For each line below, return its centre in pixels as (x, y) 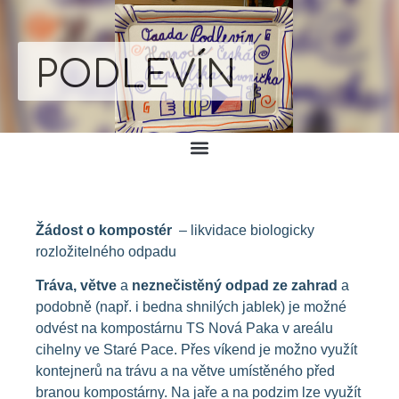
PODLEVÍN (136, 75)
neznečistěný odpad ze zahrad (235, 286)
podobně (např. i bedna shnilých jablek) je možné (191, 307)
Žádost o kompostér (104, 230)
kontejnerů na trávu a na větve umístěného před (185, 371)
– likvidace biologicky (243, 230)
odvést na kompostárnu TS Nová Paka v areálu (184, 329)
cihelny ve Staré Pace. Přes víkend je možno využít (196, 350)
